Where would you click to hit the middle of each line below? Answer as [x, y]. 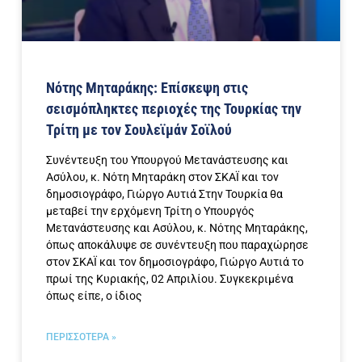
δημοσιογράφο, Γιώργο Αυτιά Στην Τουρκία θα [164, 194]
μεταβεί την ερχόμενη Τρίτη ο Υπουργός [150, 211]
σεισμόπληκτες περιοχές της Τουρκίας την [174, 109]
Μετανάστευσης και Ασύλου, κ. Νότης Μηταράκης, [177, 228]
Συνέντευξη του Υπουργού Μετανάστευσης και [167, 160]
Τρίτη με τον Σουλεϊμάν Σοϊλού [139, 130]
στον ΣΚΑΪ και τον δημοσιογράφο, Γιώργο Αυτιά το [175, 262]
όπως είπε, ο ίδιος [94, 296]
